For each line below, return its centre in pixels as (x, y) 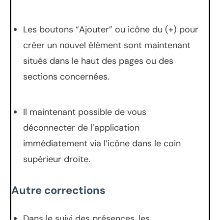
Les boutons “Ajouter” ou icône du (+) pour (111, 29)
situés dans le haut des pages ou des (98, 61)
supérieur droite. (57, 159)
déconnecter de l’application (81, 127)
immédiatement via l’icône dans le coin (102, 143)
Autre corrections (58, 190)
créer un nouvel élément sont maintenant (107, 45)
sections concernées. (66, 76)
